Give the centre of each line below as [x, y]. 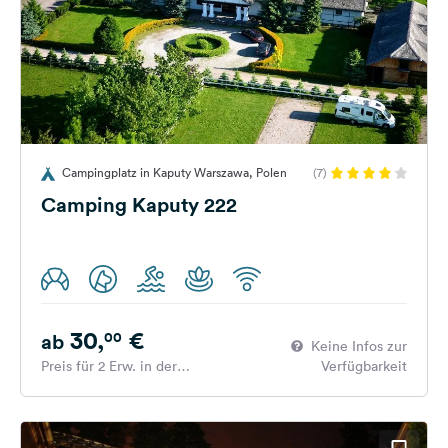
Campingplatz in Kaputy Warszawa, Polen [174, 172]
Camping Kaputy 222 [139, 204]
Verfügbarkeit [364, 366]
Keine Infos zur [359, 346]
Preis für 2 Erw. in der [109, 366]
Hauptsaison [79, 386]
